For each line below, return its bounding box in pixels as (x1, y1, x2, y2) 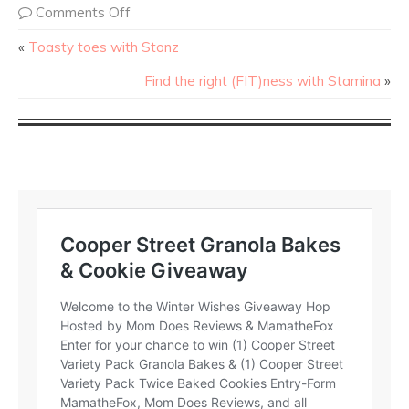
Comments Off (36, 4, 131, 21)
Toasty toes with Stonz (28, 38, 179, 56)
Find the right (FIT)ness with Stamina (144, 72, 381, 89)
